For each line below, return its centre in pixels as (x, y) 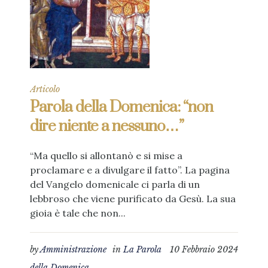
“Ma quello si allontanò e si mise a (106, 156)
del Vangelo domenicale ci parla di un (115, 185)
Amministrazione (73, 250)
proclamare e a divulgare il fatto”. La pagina (130, 170)
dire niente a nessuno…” (107, 127)
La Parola (142, 250)
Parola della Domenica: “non (121, 108)
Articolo (45, 89)
